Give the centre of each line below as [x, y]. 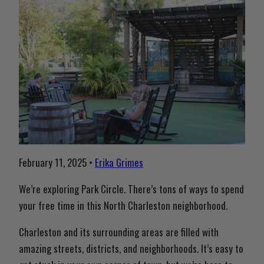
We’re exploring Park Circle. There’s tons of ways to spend [131, 189]
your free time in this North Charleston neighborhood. [123, 206]
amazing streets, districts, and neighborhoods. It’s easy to [131, 249]
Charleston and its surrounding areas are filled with [119, 232]
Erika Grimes [119, 163]
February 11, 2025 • [57, 163]
